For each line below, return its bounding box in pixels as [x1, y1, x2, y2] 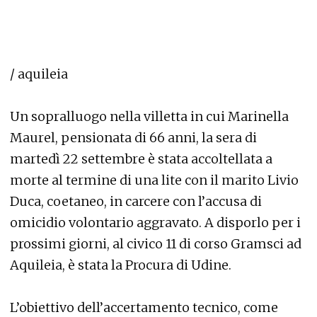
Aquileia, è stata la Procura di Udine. [10, 257, 231, 273]
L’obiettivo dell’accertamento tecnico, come [10, 299, 278, 316]
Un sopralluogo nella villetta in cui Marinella [10, 108, 289, 125]
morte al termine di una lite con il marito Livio [10, 172, 299, 188]
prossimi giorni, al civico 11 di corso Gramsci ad [10, 236, 301, 252]
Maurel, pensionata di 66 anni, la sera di [10, 129, 257, 146]
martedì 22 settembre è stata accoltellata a [10, 151, 272, 167]
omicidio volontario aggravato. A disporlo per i [10, 214, 301, 231]
